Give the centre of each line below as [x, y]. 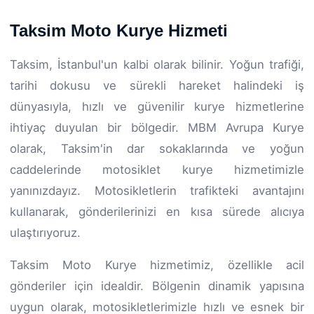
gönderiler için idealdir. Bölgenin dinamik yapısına [157, 286]
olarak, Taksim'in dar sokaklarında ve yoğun [157, 148]
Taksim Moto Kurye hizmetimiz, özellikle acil [157, 265]
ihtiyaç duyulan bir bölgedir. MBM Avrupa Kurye [157, 127]
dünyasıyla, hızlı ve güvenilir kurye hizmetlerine [157, 106]
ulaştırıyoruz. [45, 232]
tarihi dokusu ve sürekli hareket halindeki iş [157, 85]
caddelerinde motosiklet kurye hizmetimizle [157, 169]
